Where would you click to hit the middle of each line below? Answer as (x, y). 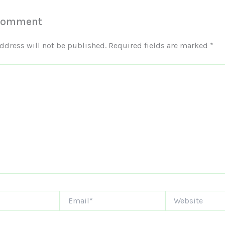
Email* (70, 195)
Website (178, 195)
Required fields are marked (159, 45)
